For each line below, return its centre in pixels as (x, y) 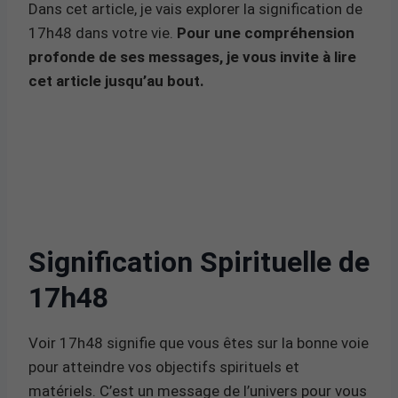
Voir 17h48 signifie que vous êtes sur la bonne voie (199, 342)
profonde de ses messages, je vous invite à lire (192, 56)
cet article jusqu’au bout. (116, 80)
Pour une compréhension (266, 32)
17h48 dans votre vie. (103, 32)
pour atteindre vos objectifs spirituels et (164, 366)
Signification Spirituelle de (199, 262)
